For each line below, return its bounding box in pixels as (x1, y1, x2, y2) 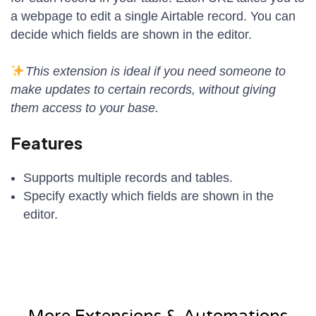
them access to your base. (11, 101, 159, 115)
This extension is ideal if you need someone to (25, 64, 286, 78)
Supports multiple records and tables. (23, 171, 233, 185)
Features (11, 132, 83, 153)
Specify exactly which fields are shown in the (23, 189, 274, 203)
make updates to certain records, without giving (11, 83, 276, 97)
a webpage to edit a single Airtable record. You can (11, 9, 296, 23)
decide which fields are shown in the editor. (11, 28, 252, 42)
